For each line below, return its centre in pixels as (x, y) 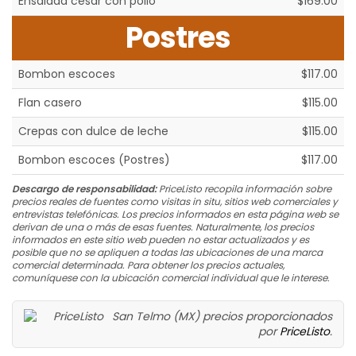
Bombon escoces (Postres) (94, 160)
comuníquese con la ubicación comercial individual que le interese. (171, 278)
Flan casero (50, 103)
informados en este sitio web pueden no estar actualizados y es (161, 240)
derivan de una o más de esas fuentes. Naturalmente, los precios (163, 227)
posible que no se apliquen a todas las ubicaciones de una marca (167, 253)
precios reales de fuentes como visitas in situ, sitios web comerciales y (175, 202)
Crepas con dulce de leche (93, 132)
